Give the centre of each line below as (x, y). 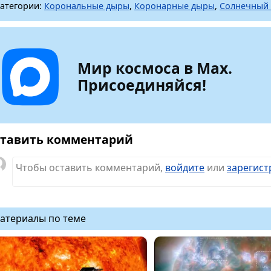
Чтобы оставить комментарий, (90, 167)
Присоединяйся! (142, 85)
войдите (185, 167)
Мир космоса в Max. (155, 68)
